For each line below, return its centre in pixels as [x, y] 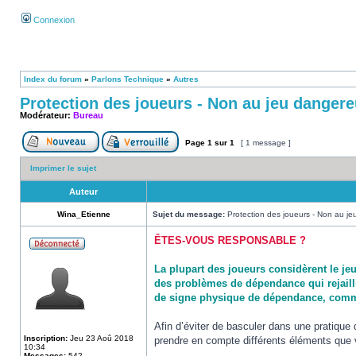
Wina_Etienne [83, 214]
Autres [186, 79]
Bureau [88, 115]
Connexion [53, 20]
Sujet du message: [189, 214]
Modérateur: [46, 115]
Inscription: [46, 338]
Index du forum [53, 79]
